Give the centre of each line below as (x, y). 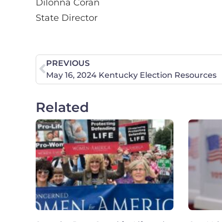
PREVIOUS (68, 63)
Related (62, 108)
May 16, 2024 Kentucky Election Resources (131, 75)
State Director (67, 18)
